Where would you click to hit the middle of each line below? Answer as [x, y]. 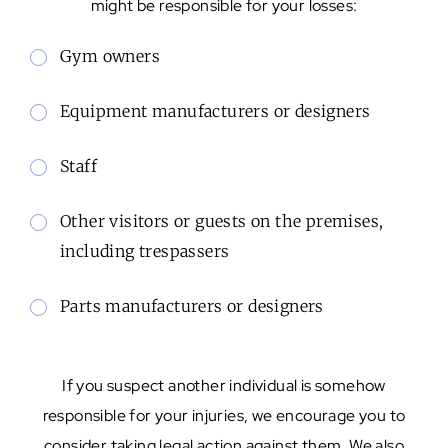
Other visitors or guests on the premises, [222, 220]
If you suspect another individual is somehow [224, 385]
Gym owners [110, 55]
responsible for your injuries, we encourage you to [224, 415]
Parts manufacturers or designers [192, 305]
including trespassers [145, 250]
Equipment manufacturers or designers [215, 110]
